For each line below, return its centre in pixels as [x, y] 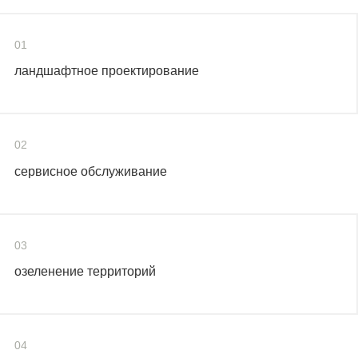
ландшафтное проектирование [107, 71]
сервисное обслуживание [91, 171]
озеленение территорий [85, 271]
